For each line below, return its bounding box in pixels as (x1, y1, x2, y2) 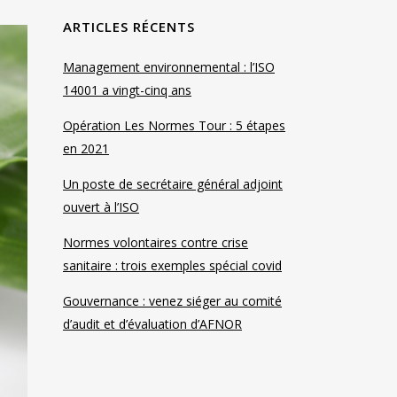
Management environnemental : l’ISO (63, 58, 275, 75)
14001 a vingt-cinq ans (63, 82, 191, 98)
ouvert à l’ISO (63, 198, 139, 215)
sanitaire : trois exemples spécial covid (63, 257, 282, 274)
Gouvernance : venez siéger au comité (63, 292, 282, 309)
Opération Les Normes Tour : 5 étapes (63, 117, 285, 134)
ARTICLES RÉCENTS (63, 18, 195, 35)
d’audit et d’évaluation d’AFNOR (63, 315, 242, 332)
